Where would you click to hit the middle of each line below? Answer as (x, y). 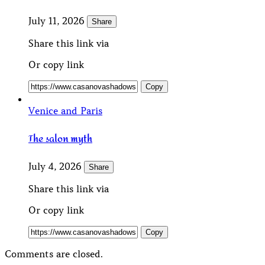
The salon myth (60, 138)
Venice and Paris (65, 111)
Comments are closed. (54, 253)
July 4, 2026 (56, 166)
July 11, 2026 (58, 21)
